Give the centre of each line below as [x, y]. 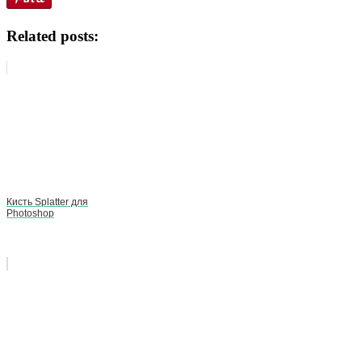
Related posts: [53, 36]
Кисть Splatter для [47, 202]
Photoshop [30, 213]
